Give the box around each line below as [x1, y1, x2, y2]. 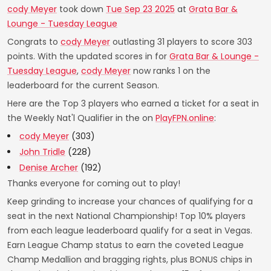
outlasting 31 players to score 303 [110, 36, 252, 48]
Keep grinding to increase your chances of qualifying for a [7, 195, 253, 208]
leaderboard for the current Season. [7, 79, 159, 92]
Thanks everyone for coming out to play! [7, 177, 180, 190]
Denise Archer [19, 162, 78, 174]
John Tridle [19, 146, 65, 158]
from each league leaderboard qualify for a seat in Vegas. [7, 224, 252, 237]
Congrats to [7, 36, 60, 48]
